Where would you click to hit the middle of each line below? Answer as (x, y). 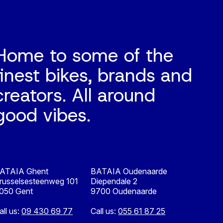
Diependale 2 (114, 181)
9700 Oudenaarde (124, 191)
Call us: (105, 211)
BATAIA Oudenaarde (129, 171)
